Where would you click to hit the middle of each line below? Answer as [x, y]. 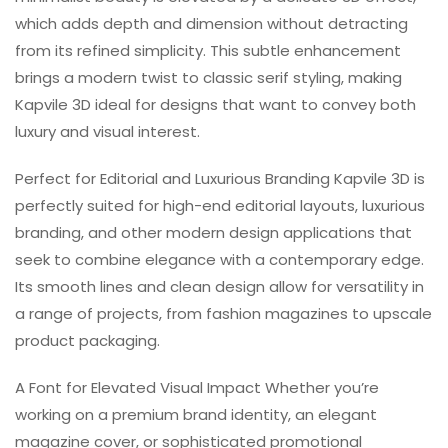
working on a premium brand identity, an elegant [196, 415]
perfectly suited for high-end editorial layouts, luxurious [220, 206]
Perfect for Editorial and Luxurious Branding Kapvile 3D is [220, 179]
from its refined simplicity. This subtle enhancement [208, 51]
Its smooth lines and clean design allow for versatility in [219, 287]
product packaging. [87, 341]
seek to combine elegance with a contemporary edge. [219, 260]
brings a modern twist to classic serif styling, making [208, 78]
